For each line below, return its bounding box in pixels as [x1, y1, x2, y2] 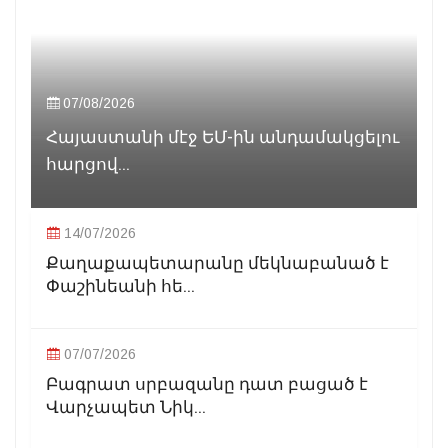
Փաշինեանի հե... [46, 273, 195, 299]
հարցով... [46, 151, 130, 177]
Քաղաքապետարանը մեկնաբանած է [46, 250, 389, 276]
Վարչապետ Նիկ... [46, 394, 206, 420]
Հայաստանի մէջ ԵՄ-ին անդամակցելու [46, 124, 399, 150]
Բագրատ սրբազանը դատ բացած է [46, 371, 368, 397]
